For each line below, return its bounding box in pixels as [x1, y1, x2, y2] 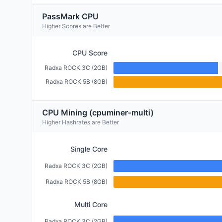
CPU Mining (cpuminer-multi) [42, 108, 154, 117]
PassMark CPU [42, 11, 99, 21]
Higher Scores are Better [42, 22, 110, 30]
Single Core [70, 145, 108, 153]
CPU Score [72, 49, 108, 57]
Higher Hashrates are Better [42, 118, 119, 126]
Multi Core [74, 200, 108, 209]
